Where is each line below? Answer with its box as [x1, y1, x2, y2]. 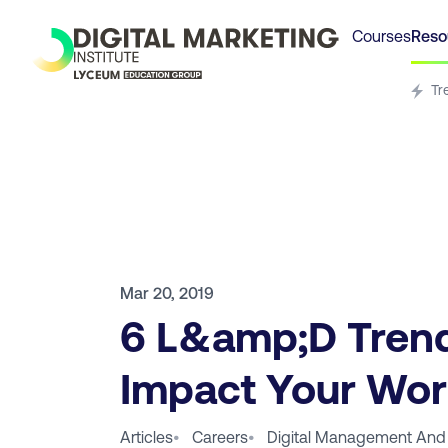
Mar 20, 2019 [120, 282, 214, 302]
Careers [192, 426, 248, 446]
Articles [120, 426, 173, 446]
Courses [352, 26, 411, 45]
